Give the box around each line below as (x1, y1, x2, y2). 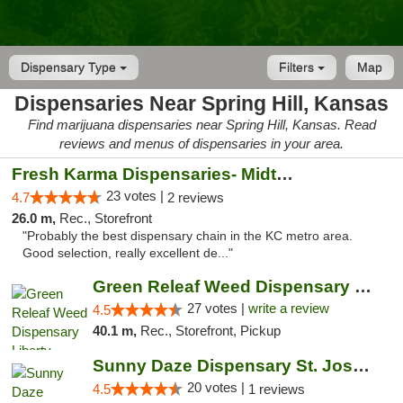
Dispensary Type (21, 60, 120, 75)
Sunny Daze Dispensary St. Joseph (352, 356, 370, 375)
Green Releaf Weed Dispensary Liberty (354, 277, 372, 296)
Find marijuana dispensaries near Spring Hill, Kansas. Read (27, 117, 376, 132)
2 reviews (167, 190, 224, 205)
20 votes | (186, 380, 248, 395)
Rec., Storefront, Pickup (139, 323, 281, 338)
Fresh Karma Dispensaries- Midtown (276, 165, 293, 184)
